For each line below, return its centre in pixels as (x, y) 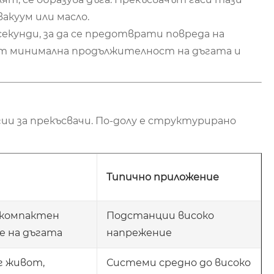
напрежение (139, 232)
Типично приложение (163, 177)
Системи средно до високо (179, 262)
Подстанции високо (160, 215)
